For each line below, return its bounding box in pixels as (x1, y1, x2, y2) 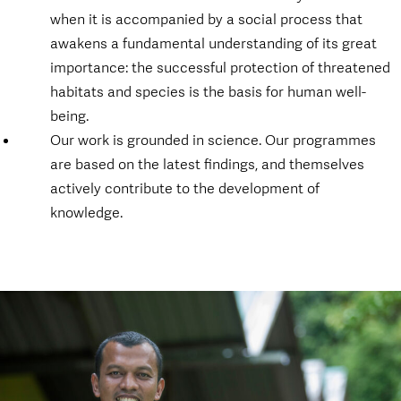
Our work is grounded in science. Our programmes (50, 130, 377, 149)
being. (50, 106, 90, 125)
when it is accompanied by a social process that (50, 9, 363, 29)
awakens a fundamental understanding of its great (50, 33, 378, 53)
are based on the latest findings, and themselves (50, 154, 365, 174)
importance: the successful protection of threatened (50, 57, 391, 77)
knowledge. (50, 202, 124, 222)
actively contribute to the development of (50, 178, 320, 198)
